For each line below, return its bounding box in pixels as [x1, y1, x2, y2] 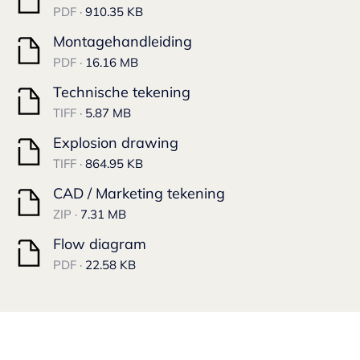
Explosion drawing [53, 133, 178, 152]
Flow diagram [53, 235, 146, 253]
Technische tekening [53, 83, 190, 101]
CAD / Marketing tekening [53, 184, 225, 202]
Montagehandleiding [53, 32, 192, 51]
